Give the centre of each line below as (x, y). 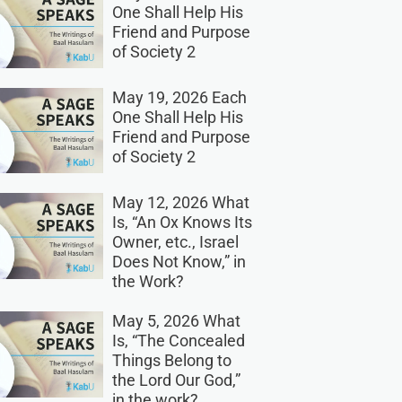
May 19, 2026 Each (179, 98)
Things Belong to (171, 361)
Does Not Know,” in (179, 262)
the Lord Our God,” (176, 380)
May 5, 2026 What (176, 321)
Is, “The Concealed (178, 341)
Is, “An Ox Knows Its (182, 223)
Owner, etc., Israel (175, 242)
